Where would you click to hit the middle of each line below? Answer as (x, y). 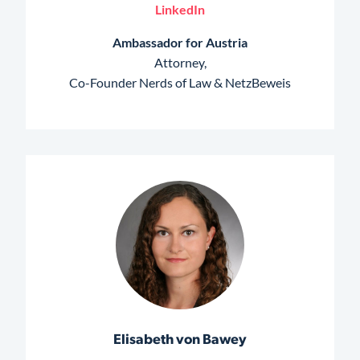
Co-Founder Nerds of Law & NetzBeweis (180, 82)
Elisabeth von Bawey (180, 341)
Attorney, (180, 62)
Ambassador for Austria (180, 42)
